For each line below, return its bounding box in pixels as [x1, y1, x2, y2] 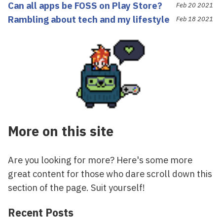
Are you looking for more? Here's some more [8, 153, 192, 166]
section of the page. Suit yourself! [8, 181, 145, 193]
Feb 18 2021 [176, 14, 213, 23]
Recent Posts [8, 206, 74, 220]
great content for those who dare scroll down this [8, 167, 212, 180]
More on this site [8, 122, 113, 141]
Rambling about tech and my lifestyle [8, 13, 170, 25]
